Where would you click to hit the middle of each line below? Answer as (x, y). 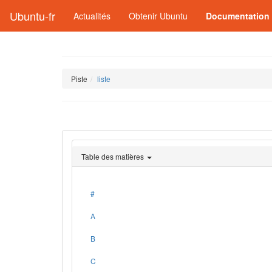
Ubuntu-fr (32, 16)
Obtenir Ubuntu (158, 16)
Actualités (92, 16)
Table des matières (113, 156)
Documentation (238, 16)
